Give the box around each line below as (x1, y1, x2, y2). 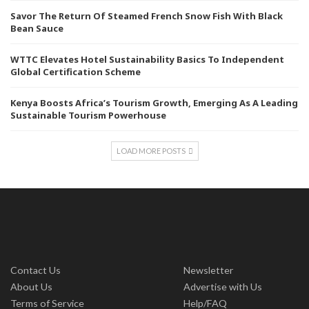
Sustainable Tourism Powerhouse (10, 108, 166, 121)
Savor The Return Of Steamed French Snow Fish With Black (10, 9, 283, 22)
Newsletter (183, 263, 234, 276)
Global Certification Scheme (10, 65, 141, 78)
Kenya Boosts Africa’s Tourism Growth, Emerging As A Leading (10, 96, 298, 109)
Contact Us (10, 263, 61, 276)
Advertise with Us (183, 280, 262, 292)
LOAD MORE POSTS (116, 146, 187, 155)
